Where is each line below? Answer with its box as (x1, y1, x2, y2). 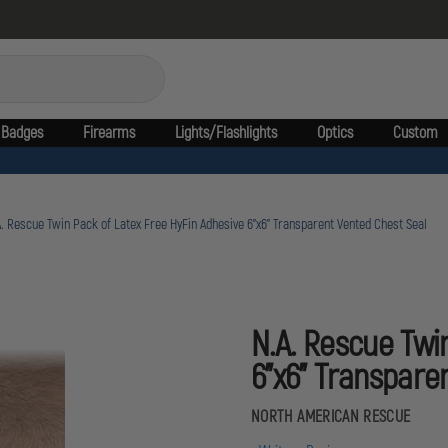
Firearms (82, 123, 135, 143)
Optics (316, 123, 353, 143)
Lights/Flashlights (174, 123, 277, 143)
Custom (392, 123, 438, 143)
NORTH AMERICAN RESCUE (251, 407, 411, 427)
